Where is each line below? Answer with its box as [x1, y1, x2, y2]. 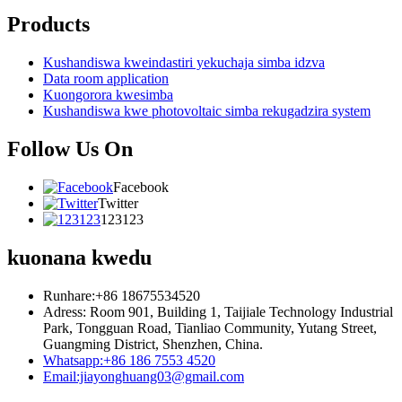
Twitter [98, 196, 138, 212]
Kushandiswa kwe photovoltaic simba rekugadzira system [43, 103, 371, 119]
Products [7, 13, 90, 37]
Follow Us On [7, 137, 133, 162]
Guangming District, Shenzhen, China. [43, 336, 263, 352]
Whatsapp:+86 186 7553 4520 [43, 352, 215, 368]
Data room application [43, 71, 169, 87]
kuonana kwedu [7, 246, 152, 270]
